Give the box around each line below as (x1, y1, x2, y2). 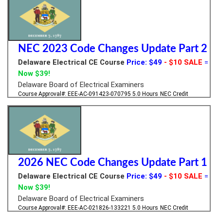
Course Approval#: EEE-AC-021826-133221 (18, 204, 132, 211)
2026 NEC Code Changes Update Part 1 (18, 157, 207, 168)
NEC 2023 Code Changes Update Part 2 (18, 43, 207, 54)
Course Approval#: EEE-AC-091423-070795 (18, 90, 132, 97)
